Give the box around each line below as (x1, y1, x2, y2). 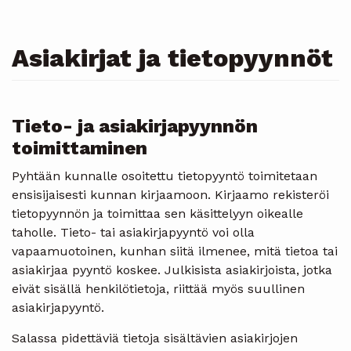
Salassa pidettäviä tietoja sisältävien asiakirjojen (12, 330, 298, 346)
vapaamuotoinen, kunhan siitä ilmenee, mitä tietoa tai (12, 243, 338, 259)
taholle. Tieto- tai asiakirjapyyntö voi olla (12, 224, 255, 240)
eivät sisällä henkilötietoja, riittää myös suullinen (12, 280, 305, 296)
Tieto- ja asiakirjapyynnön (12, 114, 258, 137)
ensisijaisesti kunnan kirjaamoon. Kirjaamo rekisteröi (12, 186, 329, 202)
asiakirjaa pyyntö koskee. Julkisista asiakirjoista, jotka (12, 262, 332, 277)
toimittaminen (12, 136, 147, 159)
